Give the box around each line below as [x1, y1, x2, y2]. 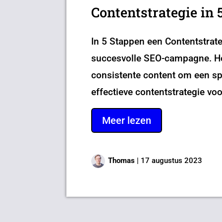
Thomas [108, 156, 135, 165]
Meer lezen [102, 114, 152, 126]
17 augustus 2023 [141, 156, 203, 165]
